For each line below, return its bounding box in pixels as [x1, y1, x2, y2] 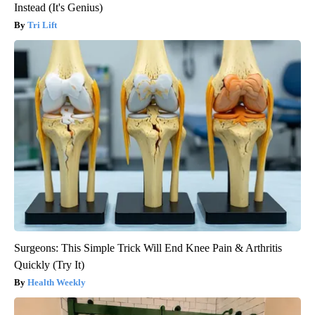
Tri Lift [27, 20, 57, 31]
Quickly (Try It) [14, 259, 84, 271]
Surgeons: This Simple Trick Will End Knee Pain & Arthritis [14, 242, 282, 255]
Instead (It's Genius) [14, 1, 103, 14]
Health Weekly [27, 277, 86, 288]
